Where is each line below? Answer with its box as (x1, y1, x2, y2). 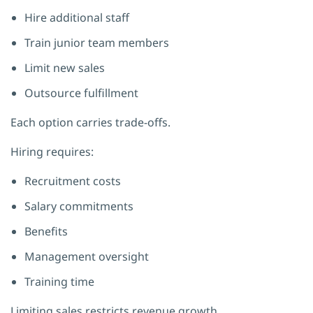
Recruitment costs (24, 173, 121, 189)
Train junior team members (24, 34, 169, 50)
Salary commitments (24, 198, 133, 214)
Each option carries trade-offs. (10, 114, 170, 130)
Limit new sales (24, 59, 105, 75)
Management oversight (24, 248, 149, 264)
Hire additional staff (24, 9, 129, 25)
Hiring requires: (10, 143, 94, 159)
